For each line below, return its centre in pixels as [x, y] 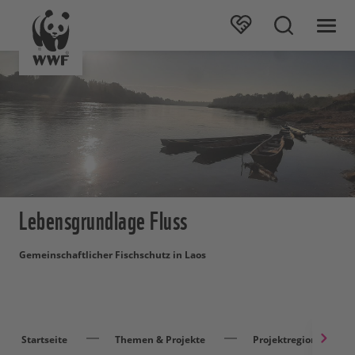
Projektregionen [291, 340]
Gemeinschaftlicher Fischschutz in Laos [113, 255]
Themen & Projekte [160, 340]
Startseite [44, 340]
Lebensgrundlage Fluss [103, 219]
